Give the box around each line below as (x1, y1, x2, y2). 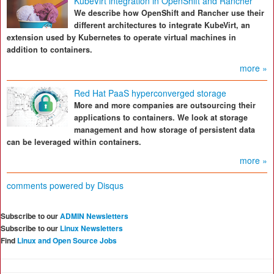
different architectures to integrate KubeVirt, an (74, 20, 250, 31)
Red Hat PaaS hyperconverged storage (74, 87, 226, 99)
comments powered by (7, 179, 97, 191)
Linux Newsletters (60, 223, 123, 234)
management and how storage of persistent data (74, 124, 255, 135)
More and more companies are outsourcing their (74, 100, 256, 111)
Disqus (97, 179, 124, 191)
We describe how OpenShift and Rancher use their (74, 7, 264, 18)
